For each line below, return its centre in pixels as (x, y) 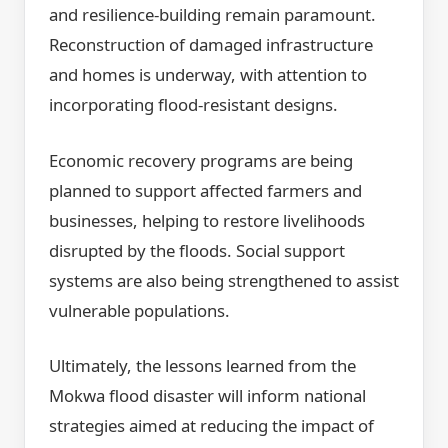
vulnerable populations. (139, 310)
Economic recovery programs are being (201, 160)
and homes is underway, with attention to (208, 75)
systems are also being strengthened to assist (224, 280)
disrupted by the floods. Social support (197, 250)
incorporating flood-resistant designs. (193, 105)
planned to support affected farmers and (205, 190)
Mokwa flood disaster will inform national (207, 395)
